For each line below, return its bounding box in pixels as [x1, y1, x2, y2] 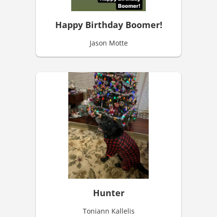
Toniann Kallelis [82, 206, 135, 216]
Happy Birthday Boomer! [55, 19, 162, 31]
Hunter [93, 187, 124, 199]
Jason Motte [89, 38, 128, 48]
